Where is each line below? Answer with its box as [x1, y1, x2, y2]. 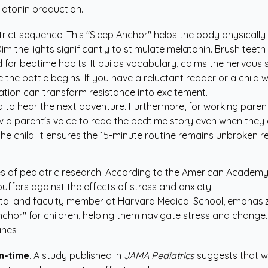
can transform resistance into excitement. [21, 86, 208, 98]
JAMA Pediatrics [124, 249, 194, 261]
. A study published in [29, 249, 124, 261]
